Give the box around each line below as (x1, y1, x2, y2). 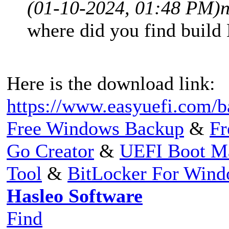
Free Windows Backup (7, 117, 184, 139)
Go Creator (7, 140, 94, 162)
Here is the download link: (7, 72, 215, 94)
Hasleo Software (7, 185, 143, 207)
